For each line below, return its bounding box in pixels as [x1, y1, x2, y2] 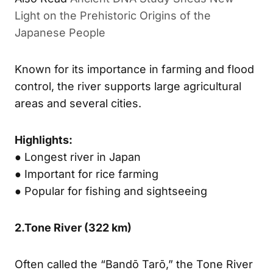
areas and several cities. [15, 96, 141, 110]
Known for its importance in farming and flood [15, 62, 254, 76]
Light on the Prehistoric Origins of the [15, 9, 211, 22]
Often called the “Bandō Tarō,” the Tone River [15, 257, 253, 271]
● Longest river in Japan [15, 150, 141, 163]
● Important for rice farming [15, 167, 158, 180]
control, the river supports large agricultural [15, 79, 241, 93]
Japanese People [15, 26, 105, 39]
